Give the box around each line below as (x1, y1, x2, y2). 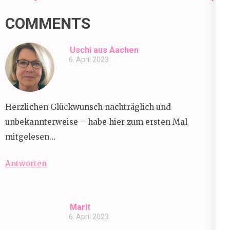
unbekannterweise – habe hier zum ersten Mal (5, 117, 187, 127)
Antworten (5, 158, 47, 168)
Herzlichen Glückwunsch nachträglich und (5, 102, 171, 112)
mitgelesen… (5, 132, 55, 142)
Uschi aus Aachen (70, 45, 139, 55)
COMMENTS (5, 14, 90, 32)
